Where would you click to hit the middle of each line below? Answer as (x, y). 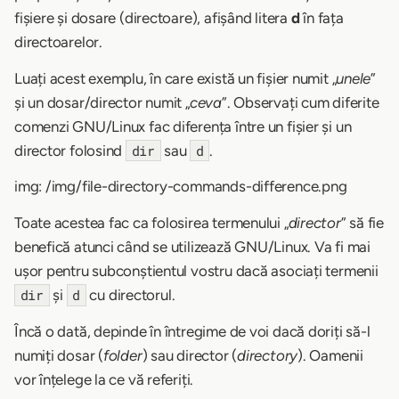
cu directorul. (130, 295)
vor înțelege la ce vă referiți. (104, 379)
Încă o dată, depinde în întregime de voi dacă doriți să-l (192, 331)
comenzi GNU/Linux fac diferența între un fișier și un (183, 126)
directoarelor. (58, 42)
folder (122, 355)
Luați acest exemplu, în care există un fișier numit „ (175, 78)
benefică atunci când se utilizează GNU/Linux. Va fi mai (192, 247)
